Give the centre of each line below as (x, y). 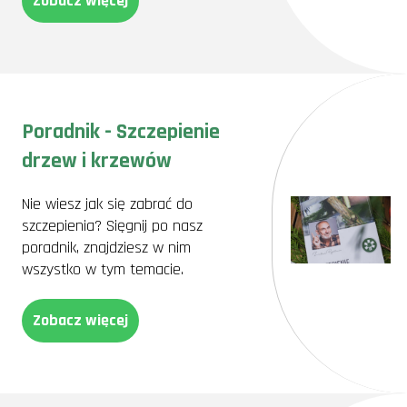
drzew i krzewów (97, 161)
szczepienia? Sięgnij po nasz (112, 226)
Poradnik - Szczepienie (121, 132)
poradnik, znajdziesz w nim (106, 248)
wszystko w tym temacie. (103, 269)
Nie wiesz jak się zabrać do (107, 204)
